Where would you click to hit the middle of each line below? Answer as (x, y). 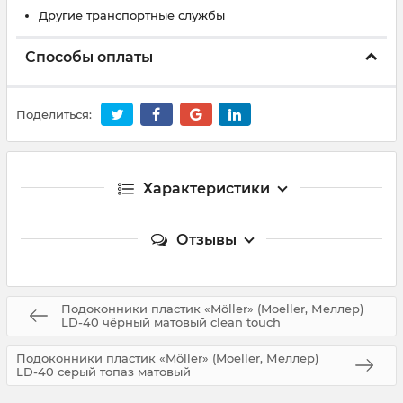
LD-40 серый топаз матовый (103, 372)
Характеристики (206, 188)
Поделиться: (54, 115)
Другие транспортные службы (132, 15)
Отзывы (206, 239)
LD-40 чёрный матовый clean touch (171, 322)
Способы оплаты (89, 57)
